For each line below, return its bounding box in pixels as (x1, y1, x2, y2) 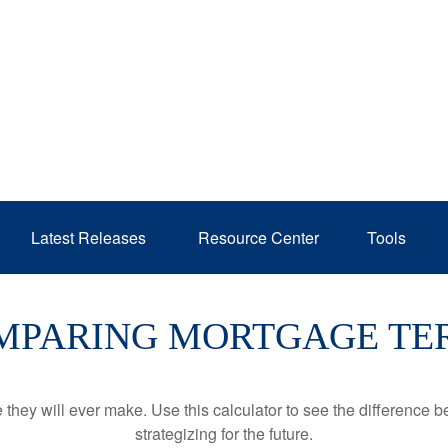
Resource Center (198, 226, 319, 249)
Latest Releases (31, 226, 150, 249)
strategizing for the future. (135, 422, 313, 445)
